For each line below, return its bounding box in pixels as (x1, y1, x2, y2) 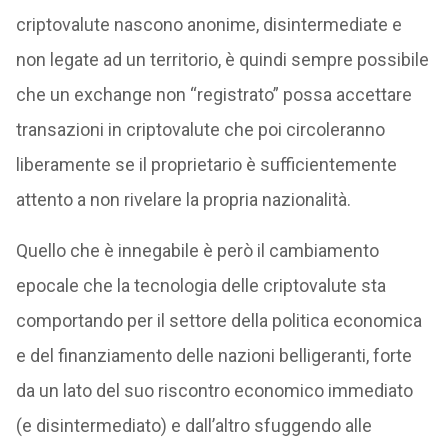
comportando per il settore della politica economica (15, 310, 422, 332)
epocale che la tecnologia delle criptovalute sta (15, 275, 386, 297)
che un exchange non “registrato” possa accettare (15, 84, 412, 106)
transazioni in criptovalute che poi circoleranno (15, 119, 385, 141)
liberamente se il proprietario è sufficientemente (15, 154, 397, 176)
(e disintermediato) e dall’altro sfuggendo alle (15, 415, 372, 437)
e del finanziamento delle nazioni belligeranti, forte (15, 345, 412, 367)
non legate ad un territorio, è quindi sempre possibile (15, 49, 429, 71)
